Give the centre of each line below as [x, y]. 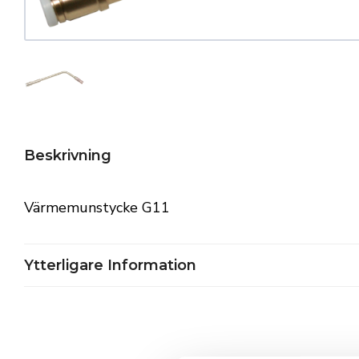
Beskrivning [68, 156]
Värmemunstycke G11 [97, 207]
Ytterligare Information [110, 265]
